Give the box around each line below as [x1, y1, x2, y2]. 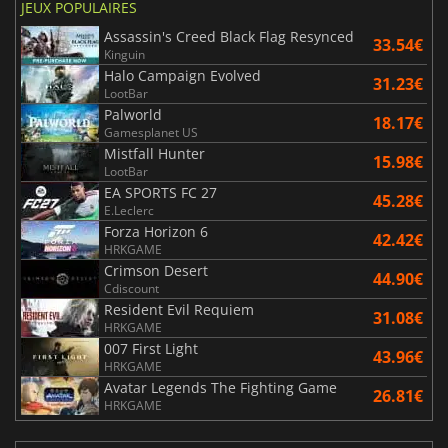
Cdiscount [104, 279, 159, 297]
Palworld [104, 104, 162, 124]
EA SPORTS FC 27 [104, 182, 217, 202]
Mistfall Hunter [104, 143, 205, 163]
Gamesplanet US [104, 123, 198, 141]
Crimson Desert [104, 260, 208, 280]
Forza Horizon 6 [104, 221, 208, 241]
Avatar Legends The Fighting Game [104, 377, 337, 397]
